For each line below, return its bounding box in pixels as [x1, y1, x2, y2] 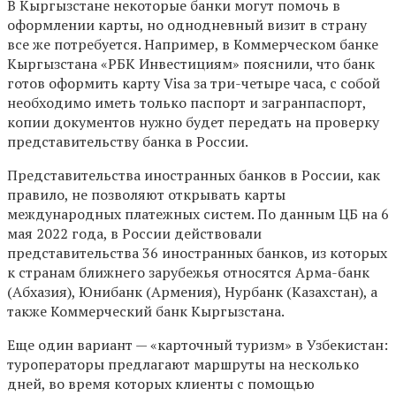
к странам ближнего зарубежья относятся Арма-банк [7, 263, 369, 283]
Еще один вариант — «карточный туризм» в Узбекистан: [7, 335, 388, 355]
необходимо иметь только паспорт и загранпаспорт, [7, 93, 366, 113]
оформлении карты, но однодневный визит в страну [7, 15, 367, 35]
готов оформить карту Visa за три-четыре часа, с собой [7, 73, 380, 94]
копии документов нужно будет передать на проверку [7, 112, 379, 133]
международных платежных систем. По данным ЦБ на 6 [7, 204, 389, 225]
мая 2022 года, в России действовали [7, 224, 262, 244]
